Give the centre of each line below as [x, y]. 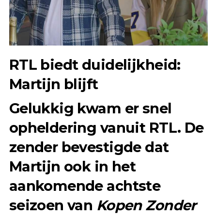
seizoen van [53, 205]
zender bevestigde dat [89, 147]
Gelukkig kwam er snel [90, 108]
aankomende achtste [85, 186]
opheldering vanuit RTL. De [106, 127]
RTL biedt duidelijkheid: [95, 64]
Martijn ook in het [72, 166]
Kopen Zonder [146, 205]
